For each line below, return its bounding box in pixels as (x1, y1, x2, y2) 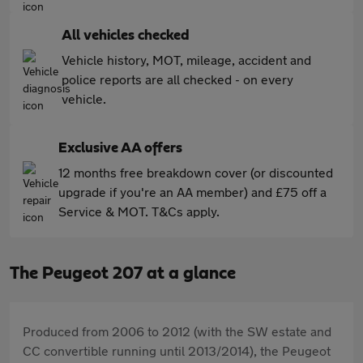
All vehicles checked (62, 28, 190, 43)
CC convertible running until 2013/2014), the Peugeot (23, 343, 331, 358)
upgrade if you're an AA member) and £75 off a (58, 184, 327, 199)
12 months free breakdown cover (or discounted (58, 164, 333, 180)
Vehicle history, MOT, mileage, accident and (62, 52, 311, 67)
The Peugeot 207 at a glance (10, 264, 236, 282)
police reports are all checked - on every (62, 71, 293, 87)
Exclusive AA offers (58, 141, 182, 156)
